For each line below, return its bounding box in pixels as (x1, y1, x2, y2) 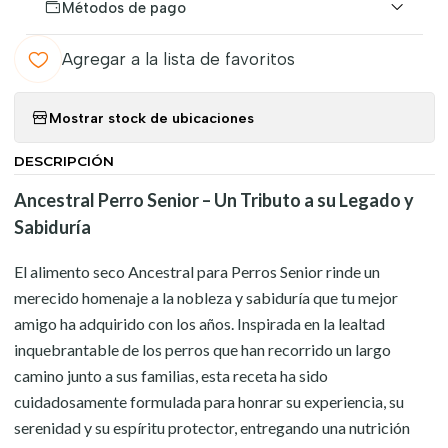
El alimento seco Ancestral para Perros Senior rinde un (13, 262, 380, 281)
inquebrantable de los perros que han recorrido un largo (13, 340, 391, 359)
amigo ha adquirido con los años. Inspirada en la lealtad (13, 314, 385, 333)
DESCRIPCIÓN (13, 153, 114, 169)
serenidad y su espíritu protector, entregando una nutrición (13, 418, 410, 437)
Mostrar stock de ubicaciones (48, 108, 254, 127)
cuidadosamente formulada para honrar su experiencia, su (13, 392, 404, 411)
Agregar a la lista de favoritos (61, 49, 295, 69)
